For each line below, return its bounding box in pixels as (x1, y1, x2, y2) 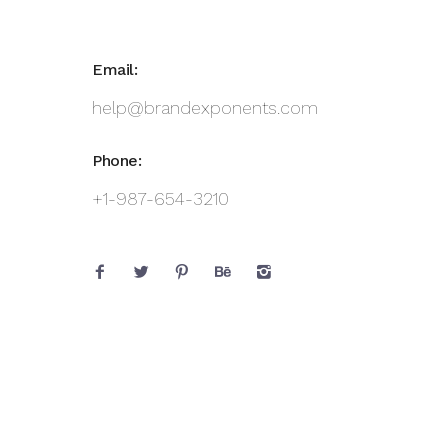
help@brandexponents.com (92, 97, 318, 118)
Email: (92, 60, 137, 79)
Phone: (92, 151, 141, 170)
